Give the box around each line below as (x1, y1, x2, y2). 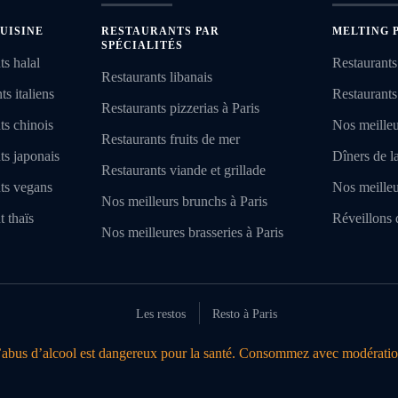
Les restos (136, 307, 186, 322)
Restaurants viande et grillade (100, 163, 266, 179)
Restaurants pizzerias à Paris (100, 100, 259, 116)
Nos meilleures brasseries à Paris (100, 225, 283, 241)
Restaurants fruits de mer (100, 131, 240, 147)
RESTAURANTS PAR (100, 25, 219, 38)
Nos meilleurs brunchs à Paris (100, 194, 267, 210)
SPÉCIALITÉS (100, 39, 183, 52)
